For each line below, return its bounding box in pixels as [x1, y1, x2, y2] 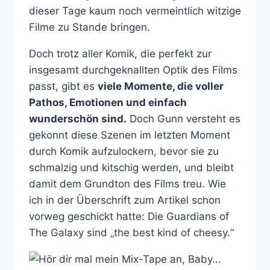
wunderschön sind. [29, 112, 127, 125]
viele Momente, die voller [98, 80, 224, 92]
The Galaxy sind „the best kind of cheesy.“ [29, 226, 234, 239]
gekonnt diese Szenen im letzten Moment [29, 128, 230, 141]
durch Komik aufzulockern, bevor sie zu [29, 145, 219, 157]
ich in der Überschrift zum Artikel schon [29, 193, 221, 206]
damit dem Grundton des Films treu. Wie [29, 177, 226, 190]
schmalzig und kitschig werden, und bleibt [29, 161, 234, 174]
